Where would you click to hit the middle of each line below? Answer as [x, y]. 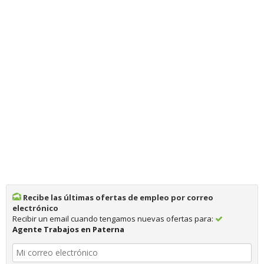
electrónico [35, 208]
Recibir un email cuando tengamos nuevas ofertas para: [114, 218]
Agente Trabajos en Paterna [68, 229]
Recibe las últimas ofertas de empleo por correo [117, 197]
